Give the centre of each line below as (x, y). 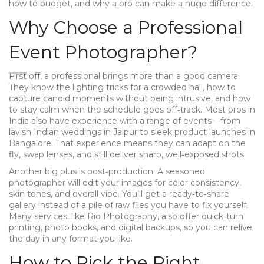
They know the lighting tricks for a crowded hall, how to (122, 87)
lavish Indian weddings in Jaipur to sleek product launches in (132, 132)
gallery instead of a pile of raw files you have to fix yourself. (128, 205)
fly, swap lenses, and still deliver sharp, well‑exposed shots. (127, 154)
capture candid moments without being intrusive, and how (130, 98)
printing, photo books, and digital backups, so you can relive (131, 227)
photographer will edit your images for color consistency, (125, 183)
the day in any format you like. (71, 239)
